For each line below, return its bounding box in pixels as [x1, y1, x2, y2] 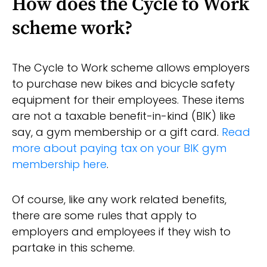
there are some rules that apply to [12, 208, 197, 223]
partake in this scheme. [12, 240, 135, 256]
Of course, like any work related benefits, [12, 192, 226, 207]
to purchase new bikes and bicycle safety [12, 76, 235, 92]
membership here [12, 157, 107, 172]
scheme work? [12, 17, 133, 41]
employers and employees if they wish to [12, 224, 231, 240]
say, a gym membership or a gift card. [12, 125, 222, 140]
